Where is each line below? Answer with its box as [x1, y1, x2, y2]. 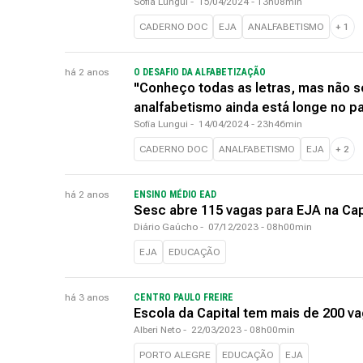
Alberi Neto [134, 324, 181, 335]
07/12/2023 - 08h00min [208, 221, 312, 233]
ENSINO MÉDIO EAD [134, 189, 216, 200]
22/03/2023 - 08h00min [191, 324, 295, 335]
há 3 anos [65, 292, 109, 303]
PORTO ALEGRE [139, 349, 211, 361]
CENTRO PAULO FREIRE [134, 292, 233, 303]
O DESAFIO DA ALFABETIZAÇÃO [134, 66, 266, 78]
